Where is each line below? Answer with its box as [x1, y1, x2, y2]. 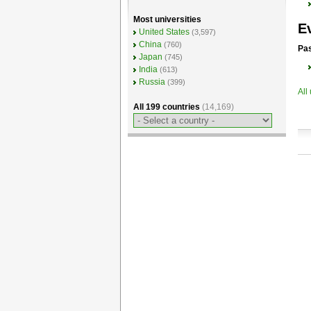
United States [138, 27, 190, 37]
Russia [138, 77, 165, 87]
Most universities [133, 15, 201, 24]
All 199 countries [133, 102, 202, 112]
